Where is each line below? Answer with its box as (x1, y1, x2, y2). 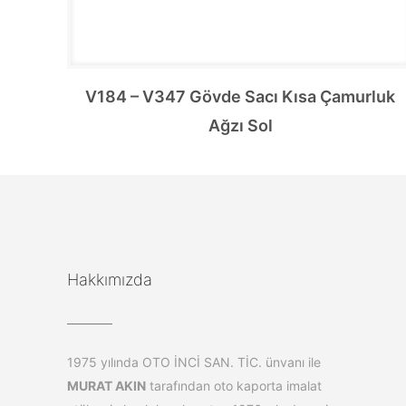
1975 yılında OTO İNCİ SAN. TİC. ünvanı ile (67, 353, 321, 370)
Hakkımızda (67, 269, 152, 289)
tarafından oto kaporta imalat (146, 377, 322, 393)
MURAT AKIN (67, 377, 146, 393)
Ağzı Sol (208, 115, 273, 135)
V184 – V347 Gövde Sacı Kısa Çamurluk (85, 86, 396, 106)
